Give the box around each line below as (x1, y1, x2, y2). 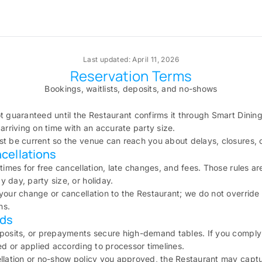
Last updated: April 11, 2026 (82, 55, 180, 64)
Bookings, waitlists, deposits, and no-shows (44, 84, 218, 94)
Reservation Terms (70, 66, 192, 85)
